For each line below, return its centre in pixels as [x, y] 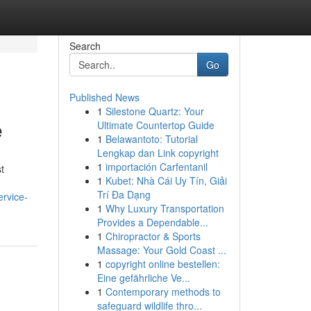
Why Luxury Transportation [165, 208]
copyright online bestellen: [162, 264]
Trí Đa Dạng [124, 194]
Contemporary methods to [163, 292]
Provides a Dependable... [152, 222]
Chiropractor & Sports [153, 236]
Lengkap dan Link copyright [158, 153]
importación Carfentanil [156, 167]
